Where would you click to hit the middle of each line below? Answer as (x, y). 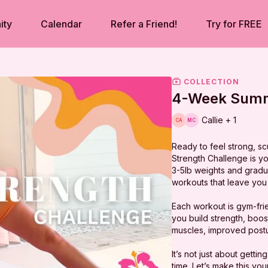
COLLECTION (211, 81)
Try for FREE (234, 24)
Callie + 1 (219, 120)
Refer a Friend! (144, 24)
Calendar (61, 24)
